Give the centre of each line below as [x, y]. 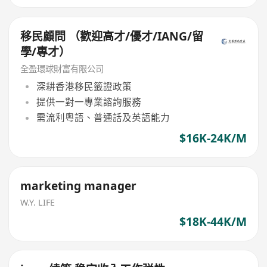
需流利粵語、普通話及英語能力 [103, 118]
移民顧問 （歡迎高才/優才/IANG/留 [112, 36]
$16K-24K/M [213, 138]
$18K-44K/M [213, 221]
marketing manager [79, 186]
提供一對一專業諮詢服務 [89, 102]
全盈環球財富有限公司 [62, 69]
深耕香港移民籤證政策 [84, 86]
